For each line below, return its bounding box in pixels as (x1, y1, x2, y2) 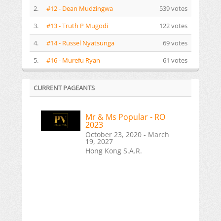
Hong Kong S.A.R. (85, 146, 142, 156)
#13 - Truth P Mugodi (46, 21, 108, 31)
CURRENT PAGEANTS (34, 83, 95, 93)
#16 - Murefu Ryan (46, 56, 100, 65)
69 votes (163, 38, 187, 48)
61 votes (163, 56, 187, 65)
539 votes (159, 4, 187, 13)
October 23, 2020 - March (85, 130, 169, 140)
